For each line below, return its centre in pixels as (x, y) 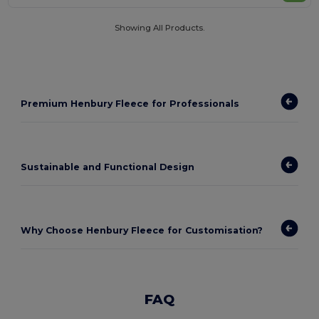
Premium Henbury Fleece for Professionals (130, 103)
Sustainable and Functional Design (108, 167)
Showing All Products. (159, 28)
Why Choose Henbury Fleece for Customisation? (142, 230)
